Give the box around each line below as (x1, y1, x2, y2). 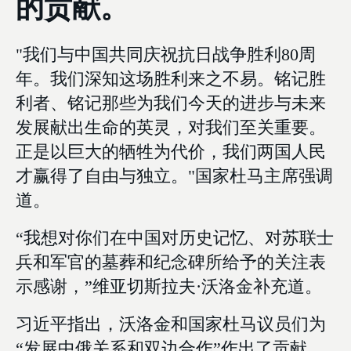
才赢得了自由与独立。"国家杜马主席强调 (16, 166, 333, 186)
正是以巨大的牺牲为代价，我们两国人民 (16, 142, 326, 162)
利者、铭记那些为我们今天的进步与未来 (16, 93, 326, 114)
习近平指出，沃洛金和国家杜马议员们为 (16, 314, 326, 335)
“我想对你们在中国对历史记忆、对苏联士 (16, 228, 334, 248)
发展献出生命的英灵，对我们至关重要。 (16, 118, 326, 138)
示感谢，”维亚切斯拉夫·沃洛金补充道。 (16, 277, 322, 297)
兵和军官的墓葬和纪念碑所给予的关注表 (16, 252, 326, 273)
